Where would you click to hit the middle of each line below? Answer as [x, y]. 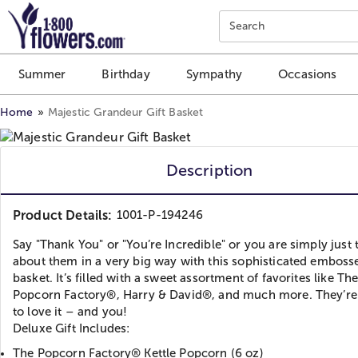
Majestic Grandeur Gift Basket [125, 112]
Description [209, 170]
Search [247, 26]
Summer [42, 74]
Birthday [126, 74]
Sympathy [214, 74]
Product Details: [63, 215]
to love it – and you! [70, 311]
